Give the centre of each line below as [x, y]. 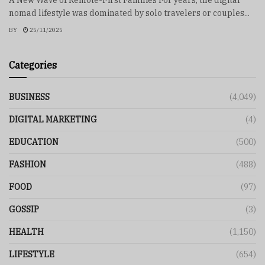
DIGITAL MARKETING [53, 119]
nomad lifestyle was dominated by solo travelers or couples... [129, 13]
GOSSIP [24, 209]
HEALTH [26, 232]
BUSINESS [29, 97]
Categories [33, 65]
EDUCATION [34, 142]
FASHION [28, 164]
